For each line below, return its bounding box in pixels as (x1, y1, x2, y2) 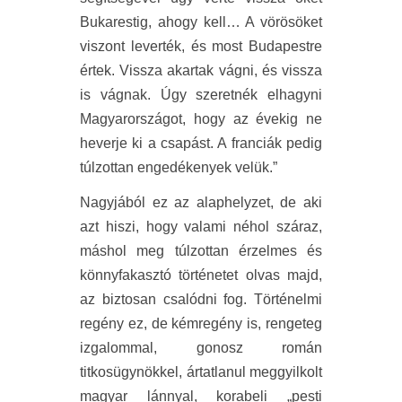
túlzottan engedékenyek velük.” (80, 160, 277, 175)
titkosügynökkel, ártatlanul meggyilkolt (80, 364, 322, 380)
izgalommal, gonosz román (80, 340, 322, 355)
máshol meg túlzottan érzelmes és (80, 243, 322, 258)
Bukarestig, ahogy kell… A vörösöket (80, 14, 322, 30)
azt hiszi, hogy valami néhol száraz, (80, 219, 322, 234)
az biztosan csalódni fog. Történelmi (80, 292, 322, 307)
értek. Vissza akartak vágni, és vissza (80, 63, 322, 78)
